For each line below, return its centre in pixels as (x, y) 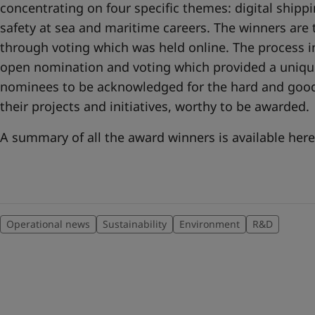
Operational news (48, 224)
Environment (210, 224)
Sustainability (135, 224)
